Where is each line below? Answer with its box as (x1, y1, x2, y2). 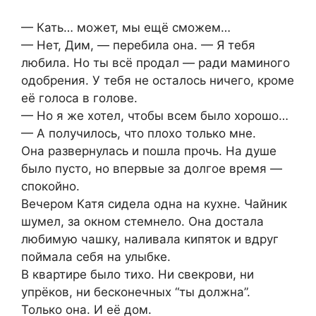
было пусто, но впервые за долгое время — (21, 161, 282, 176)
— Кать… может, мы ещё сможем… (21, 20, 231, 35)
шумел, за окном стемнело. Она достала (21, 214, 264, 229)
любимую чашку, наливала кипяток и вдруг (21, 231, 279, 246)
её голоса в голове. (21, 90, 138, 105)
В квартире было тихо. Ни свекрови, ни (21, 267, 254, 281)
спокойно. (21, 178, 80, 193)
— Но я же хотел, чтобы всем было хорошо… (21, 108, 288, 123)
